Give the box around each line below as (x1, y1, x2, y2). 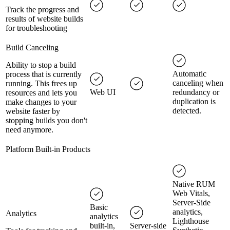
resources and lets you (6, 88, 77, 98)
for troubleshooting (6, 24, 67, 33)
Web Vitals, (172, 189, 210, 198)
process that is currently (6, 70, 82, 79)
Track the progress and (6, 5, 79, 14)
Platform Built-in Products (6, 145, 90, 154)
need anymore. (6, 125, 53, 135)
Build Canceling (6, 43, 59, 52)
